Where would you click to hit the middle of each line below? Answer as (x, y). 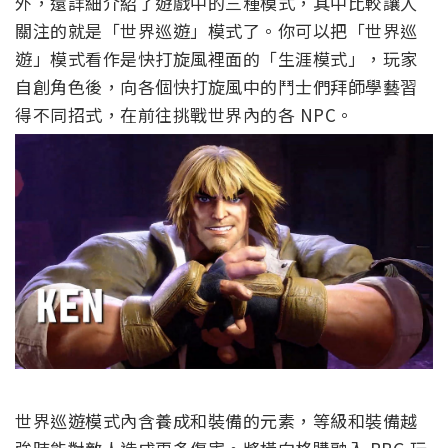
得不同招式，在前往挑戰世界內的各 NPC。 (184, 114)
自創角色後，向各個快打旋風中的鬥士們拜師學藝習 (216, 86)
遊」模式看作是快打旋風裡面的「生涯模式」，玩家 (216, 58)
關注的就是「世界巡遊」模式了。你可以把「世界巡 (216, 30)
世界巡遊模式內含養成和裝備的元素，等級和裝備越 (216, 421)
